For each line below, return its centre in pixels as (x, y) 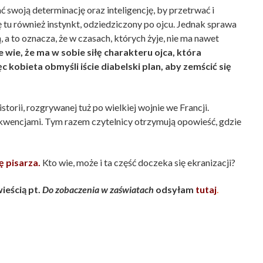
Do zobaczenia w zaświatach (98, 190)
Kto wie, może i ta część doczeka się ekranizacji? (138, 163)
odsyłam (175, 190)
